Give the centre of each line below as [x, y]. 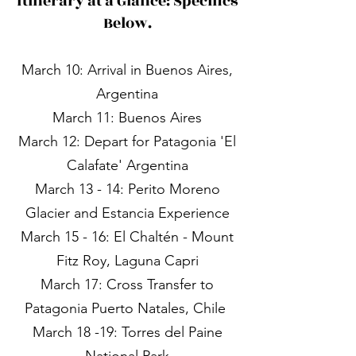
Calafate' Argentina [127, 165]
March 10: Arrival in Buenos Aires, [127, 70]
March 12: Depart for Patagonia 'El [127, 141]
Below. [127, 23]
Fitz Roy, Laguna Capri [127, 261]
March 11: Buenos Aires [127, 118]
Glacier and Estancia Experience [127, 213]
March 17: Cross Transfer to [127, 284]
